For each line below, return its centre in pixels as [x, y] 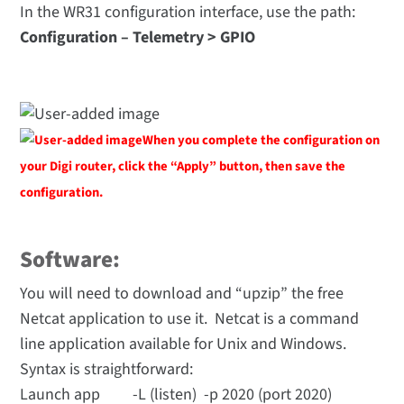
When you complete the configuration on [262, 140]
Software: [70, 260]
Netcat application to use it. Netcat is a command [190, 319]
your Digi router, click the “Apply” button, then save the [183, 167]
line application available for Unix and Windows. [185, 344]
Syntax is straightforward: [107, 370]
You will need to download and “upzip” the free [182, 294]
